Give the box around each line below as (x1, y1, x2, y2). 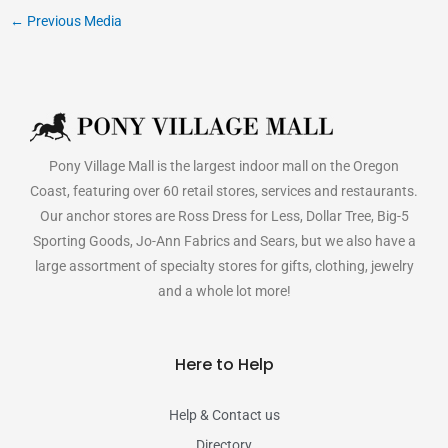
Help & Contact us (168, 406, 280, 423)
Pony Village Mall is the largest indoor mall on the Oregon (49, 157, 399, 174)
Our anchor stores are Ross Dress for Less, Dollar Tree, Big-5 (39, 207, 409, 224)
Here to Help (174, 352, 274, 376)
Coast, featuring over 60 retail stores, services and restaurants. (30, 182, 418, 199)
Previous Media (23, 13, 122, 29)
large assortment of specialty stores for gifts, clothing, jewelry (34, 257, 414, 274)
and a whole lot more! (157, 282, 291, 299)
